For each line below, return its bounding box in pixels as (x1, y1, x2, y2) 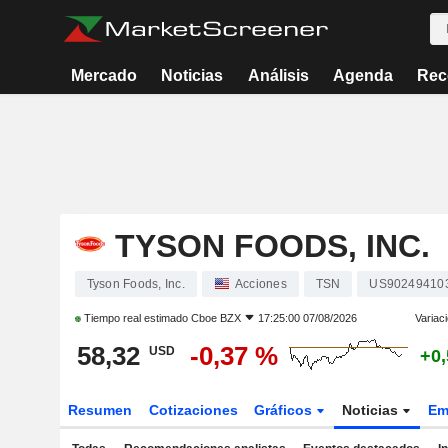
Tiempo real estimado (80, 312, 191, 324)
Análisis (247, 67, 309, 84)
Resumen (67, 402, 132, 418)
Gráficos (254, 402, 317, 418)
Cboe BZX (190, 312, 241, 324)
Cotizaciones (148, 402, 238, 418)
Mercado (71, 67, 138, 84)
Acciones (234, 277, 287, 291)
